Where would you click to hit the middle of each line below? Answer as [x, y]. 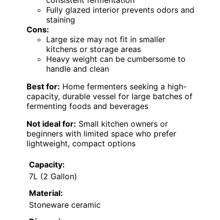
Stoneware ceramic [65, 205]
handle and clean [78, 69]
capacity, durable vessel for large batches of [110, 96]
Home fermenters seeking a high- [123, 87]
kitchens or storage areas [94, 49]
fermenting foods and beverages [87, 106]
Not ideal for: [51, 124]
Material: [46, 193]
